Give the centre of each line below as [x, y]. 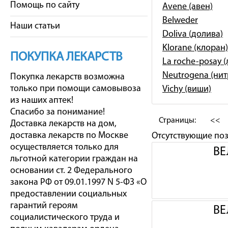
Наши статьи [35, 26]
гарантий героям [44, 206]
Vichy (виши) [187, 89]
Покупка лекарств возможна [67, 77]
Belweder [180, 21]
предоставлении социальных [68, 194]
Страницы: [177, 121]
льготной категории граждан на [74, 159]
